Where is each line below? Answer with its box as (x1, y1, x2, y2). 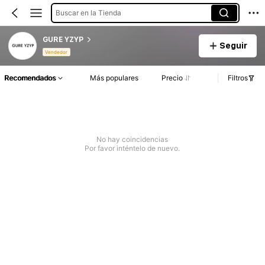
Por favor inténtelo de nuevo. (85, 144, 180, 153)
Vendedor (45, 49, 68, 56)
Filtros (228, 73, 248, 83)
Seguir (219, 40, 247, 50)
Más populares (90, 73, 139, 83)
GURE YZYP (42, 35, 83, 44)
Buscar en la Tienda (55, 8, 121, 17)
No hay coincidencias (96, 135, 169, 144)
